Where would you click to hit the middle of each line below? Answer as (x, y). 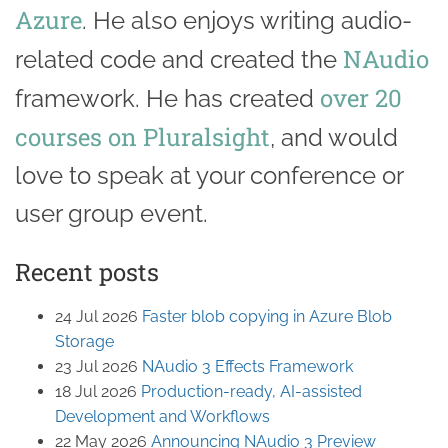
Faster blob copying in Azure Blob (267, 316)
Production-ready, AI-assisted (251, 391)
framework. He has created (167, 98)
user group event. (111, 213)
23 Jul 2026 (98, 366)
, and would (334, 137)
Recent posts (87, 271)
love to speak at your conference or (209, 175)
